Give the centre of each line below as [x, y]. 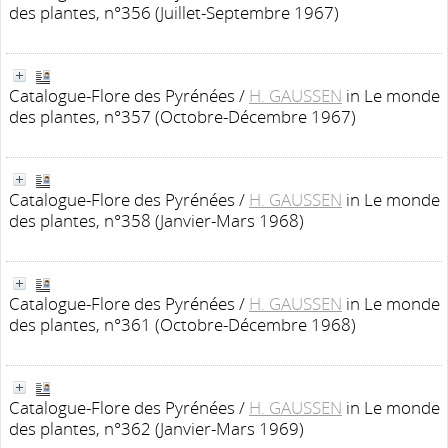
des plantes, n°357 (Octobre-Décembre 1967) [182, 116]
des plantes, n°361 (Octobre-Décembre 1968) [182, 324]
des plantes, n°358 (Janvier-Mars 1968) [156, 220]
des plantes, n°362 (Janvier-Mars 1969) [156, 428]
